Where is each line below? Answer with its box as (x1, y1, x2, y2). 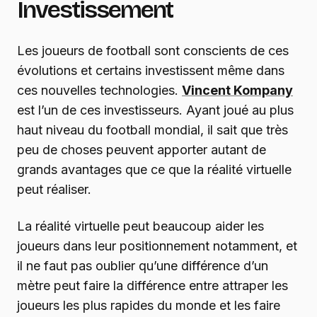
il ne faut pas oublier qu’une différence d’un (17, 258, 268, 274)
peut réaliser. (17, 182, 91, 197)
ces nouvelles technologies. (17, 83, 182, 98)
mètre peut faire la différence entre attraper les (17, 278, 288, 294)
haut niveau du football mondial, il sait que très (17, 122, 288, 138)
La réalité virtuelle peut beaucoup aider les (17, 219, 264, 234)
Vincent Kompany (182, 83, 293, 98)
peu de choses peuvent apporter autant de (17, 142, 266, 158)
